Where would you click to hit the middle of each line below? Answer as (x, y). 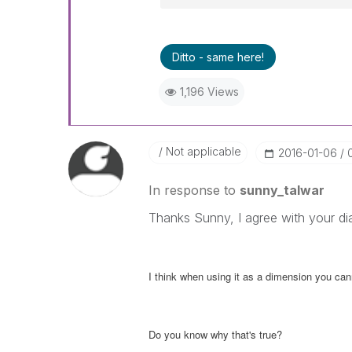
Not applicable (202, 151)
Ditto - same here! (218, 57)
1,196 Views (209, 92)
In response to (194, 190)
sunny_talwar (282, 190)
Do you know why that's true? (215, 334)
